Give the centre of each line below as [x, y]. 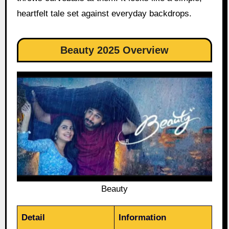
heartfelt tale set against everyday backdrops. [104, 13]
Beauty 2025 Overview [114, 50]
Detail [33, 217]
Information [143, 217]
